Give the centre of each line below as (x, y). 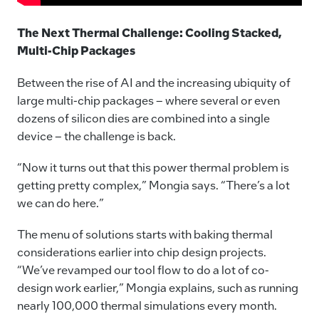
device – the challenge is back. (96, 135)
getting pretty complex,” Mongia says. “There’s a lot (153, 184)
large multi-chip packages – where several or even (148, 100)
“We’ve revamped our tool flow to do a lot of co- (143, 269)
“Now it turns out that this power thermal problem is (153, 167)
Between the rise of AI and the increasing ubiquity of (154, 82)
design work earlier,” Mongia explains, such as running (158, 287)
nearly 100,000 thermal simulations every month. (147, 305)
